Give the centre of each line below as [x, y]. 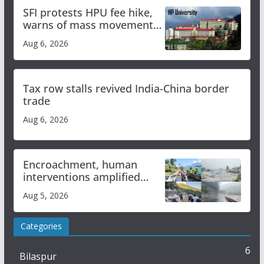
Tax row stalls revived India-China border [126, 88]
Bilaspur [38, 256]
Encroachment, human [80, 164]
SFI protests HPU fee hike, [88, 12]
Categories [41, 226]
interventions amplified [81, 176]
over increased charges [81, 37]
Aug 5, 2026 [45, 195]
